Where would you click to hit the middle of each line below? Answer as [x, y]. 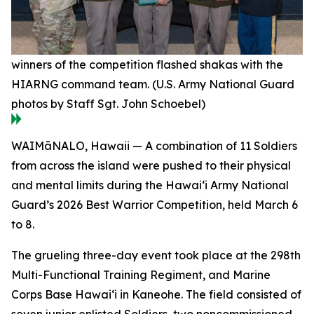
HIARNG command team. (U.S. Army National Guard [153, 84]
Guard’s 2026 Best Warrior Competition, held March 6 [155, 205]
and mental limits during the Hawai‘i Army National [150, 185]
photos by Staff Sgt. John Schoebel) [108, 104]
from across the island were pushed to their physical [151, 166]
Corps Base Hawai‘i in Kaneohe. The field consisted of [156, 295]
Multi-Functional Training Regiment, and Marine [141, 275]
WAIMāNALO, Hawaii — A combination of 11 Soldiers [154, 146]
